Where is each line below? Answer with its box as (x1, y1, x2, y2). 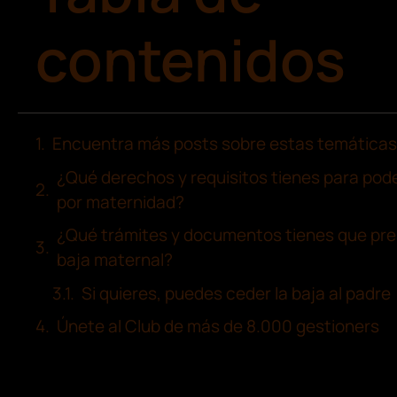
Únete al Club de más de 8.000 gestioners (57, 315, 379, 339)
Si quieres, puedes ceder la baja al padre (82, 281, 391, 305)
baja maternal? (57, 248, 173, 272)
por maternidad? (57, 190, 184, 214)
